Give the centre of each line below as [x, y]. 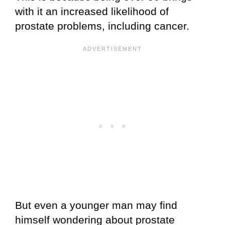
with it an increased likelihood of [92, 11]
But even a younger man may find [96, 205]
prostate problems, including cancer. [102, 26]
